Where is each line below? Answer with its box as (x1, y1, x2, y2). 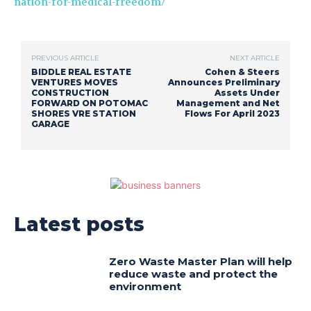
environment (109, 280, 182, 294)
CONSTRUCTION (31, 87, 109, 99)
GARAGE (31, 119, 69, 130)
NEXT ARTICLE (229, 53, 280, 63)
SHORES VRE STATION (31, 108, 136, 119)
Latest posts (14, 212, 144, 237)
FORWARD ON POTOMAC (31, 98, 148, 109)
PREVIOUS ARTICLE (31, 53, 99, 63)
